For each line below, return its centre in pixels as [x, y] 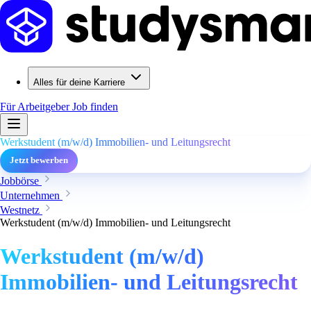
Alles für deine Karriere [79, 82]
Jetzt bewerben [39, 160]
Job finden [95, 107]
